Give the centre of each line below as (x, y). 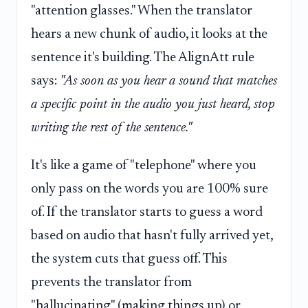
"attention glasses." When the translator (142, 11)
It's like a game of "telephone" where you (144, 166)
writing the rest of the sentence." (111, 128)
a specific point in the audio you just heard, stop (153, 104)
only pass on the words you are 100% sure (150, 189)
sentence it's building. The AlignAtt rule (143, 57)
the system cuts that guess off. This (129, 260)
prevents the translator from (111, 283)
